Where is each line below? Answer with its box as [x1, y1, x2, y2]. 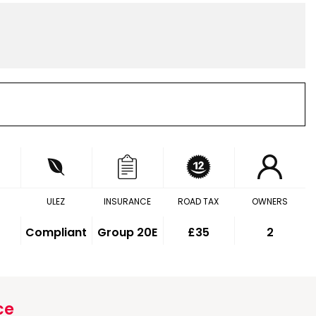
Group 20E [97, 224, 158, 241]
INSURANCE [103, 195, 151, 207]
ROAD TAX [178, 195, 219, 207]
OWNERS [251, 195, 288, 207]
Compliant [25, 224, 87, 241]
